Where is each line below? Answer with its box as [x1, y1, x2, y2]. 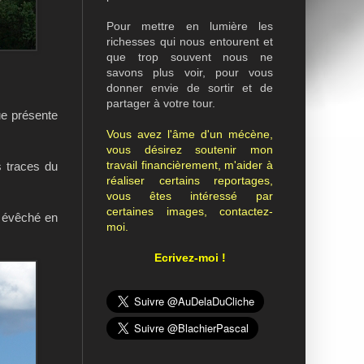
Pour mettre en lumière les [106, 19, 273, 32]
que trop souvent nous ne [106, 50, 273, 63]
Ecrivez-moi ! [154, 251, 226, 264]
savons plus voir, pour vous [106, 66, 273, 79]
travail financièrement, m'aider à [106, 158, 273, 171]
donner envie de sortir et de [106, 81, 273, 94]
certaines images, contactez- [106, 205, 273, 218]
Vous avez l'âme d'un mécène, [106, 128, 273, 141]
